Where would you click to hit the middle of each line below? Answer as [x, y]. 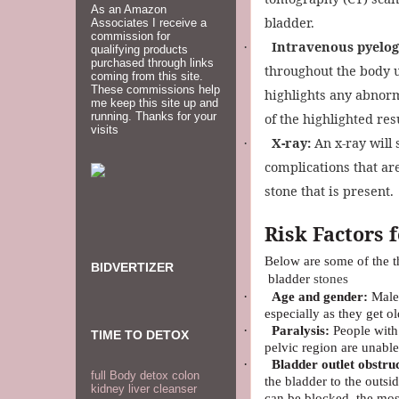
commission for [130, 37]
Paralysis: [301, 330]
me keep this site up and [155, 103]
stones [331, 279]
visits [105, 130]
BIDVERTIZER [132, 267]
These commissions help [155, 90]
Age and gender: [320, 297]
